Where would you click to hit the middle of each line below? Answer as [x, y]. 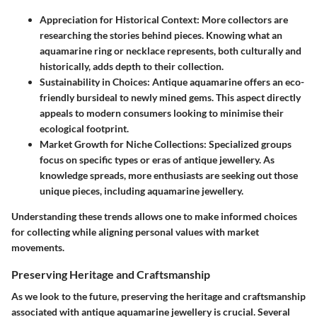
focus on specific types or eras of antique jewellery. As [157, 160]
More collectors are [244, 20]
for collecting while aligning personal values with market [135, 232]
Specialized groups [249, 144]
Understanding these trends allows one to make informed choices [154, 217]
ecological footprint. [84, 129]
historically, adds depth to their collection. [132, 67]
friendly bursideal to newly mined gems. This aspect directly [170, 98]
